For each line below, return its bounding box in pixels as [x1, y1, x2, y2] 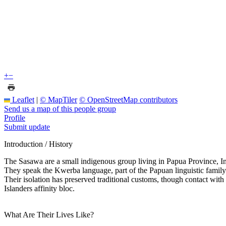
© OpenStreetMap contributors [79, 95, 178, 104]
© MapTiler [40, 95, 77, 104]
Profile [4, 113, 25, 122]
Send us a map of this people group [4, 104, 116, 113]
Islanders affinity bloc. [4, 184, 75, 193]
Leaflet [10, 95, 34, 104]
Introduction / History [4, 139, 73, 148]
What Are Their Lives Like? [4, 210, 94, 219]
